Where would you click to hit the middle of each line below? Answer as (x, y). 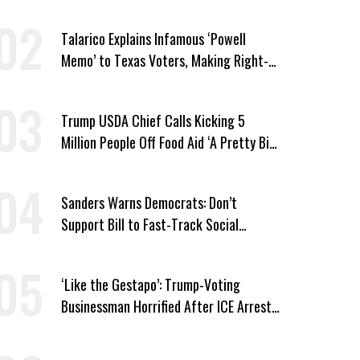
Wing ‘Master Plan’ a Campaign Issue (160, 82)
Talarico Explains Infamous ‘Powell (153, 38)
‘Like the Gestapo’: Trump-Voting (150, 284)
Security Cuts (98, 245)
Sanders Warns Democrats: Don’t (149, 202)
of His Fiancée (99, 327)
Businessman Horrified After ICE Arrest (166, 306)
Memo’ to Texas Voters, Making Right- (164, 60)
